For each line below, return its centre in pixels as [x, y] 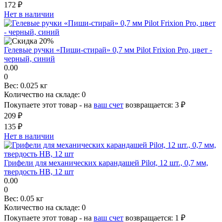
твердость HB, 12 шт [39, 171]
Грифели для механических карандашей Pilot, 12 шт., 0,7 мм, [106, 163]
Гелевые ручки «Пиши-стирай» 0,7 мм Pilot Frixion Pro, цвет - [108, 50]
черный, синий [29, 58]
